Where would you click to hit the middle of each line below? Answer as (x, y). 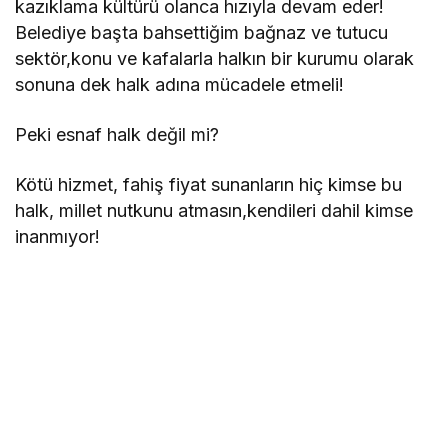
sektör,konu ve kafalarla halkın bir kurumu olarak (215, 58)
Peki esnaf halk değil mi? (117, 134)
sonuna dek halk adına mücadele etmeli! (180, 84)
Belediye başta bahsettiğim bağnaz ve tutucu (202, 32)
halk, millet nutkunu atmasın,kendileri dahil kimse (214, 210)
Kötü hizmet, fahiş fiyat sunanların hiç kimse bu (209, 184)
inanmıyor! (57, 236)
